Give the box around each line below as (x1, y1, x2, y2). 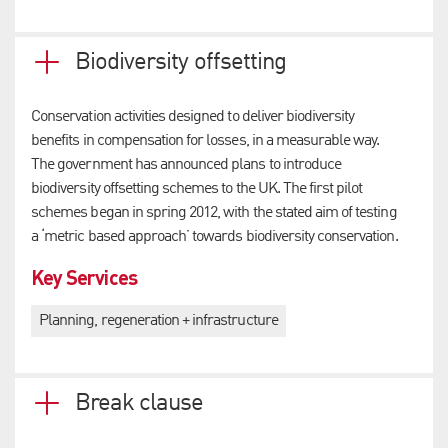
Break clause (75, 391, 204, 416)
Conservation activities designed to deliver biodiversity (31, 108, 355, 125)
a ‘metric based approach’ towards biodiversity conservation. (31, 228, 398, 245)
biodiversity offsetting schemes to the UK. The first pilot (31, 180, 363, 197)
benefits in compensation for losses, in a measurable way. (31, 132, 380, 149)
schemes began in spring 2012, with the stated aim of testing (31, 204, 397, 221)
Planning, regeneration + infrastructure (39, 312, 278, 329)
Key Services (31, 263, 137, 290)
